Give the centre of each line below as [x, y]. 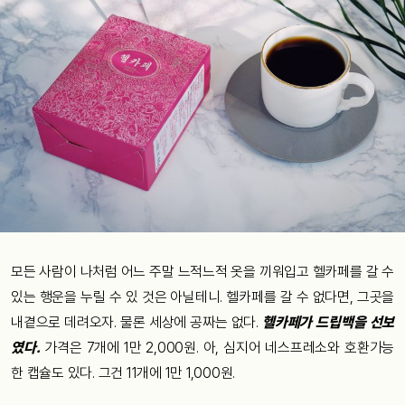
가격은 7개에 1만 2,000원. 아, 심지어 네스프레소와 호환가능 [217, 347]
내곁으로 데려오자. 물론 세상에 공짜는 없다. [137, 322]
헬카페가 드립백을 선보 [328, 322]
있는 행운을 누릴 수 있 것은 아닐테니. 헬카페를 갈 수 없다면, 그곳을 [202, 297]
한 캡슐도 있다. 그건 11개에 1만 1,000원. [123, 372]
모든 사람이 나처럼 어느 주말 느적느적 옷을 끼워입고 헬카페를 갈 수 [202, 271]
